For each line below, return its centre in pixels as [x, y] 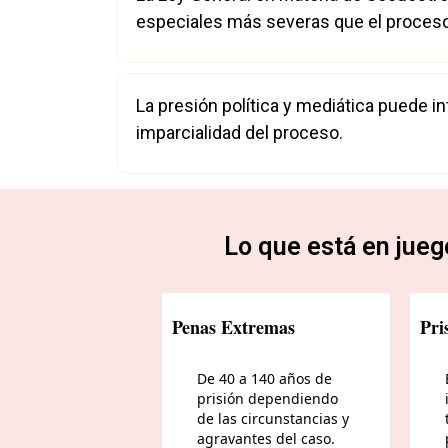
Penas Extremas [233, 327]
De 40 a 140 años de [264, 378]
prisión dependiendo [267, 398]
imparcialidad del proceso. [239, 132]
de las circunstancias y [273, 418]
